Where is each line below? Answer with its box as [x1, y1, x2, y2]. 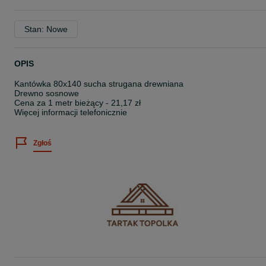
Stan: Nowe [24, 24, 68, 34]
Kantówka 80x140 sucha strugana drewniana [14, 79, 183, 88]
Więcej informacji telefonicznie [14, 107, 127, 117]
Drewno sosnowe [14, 88, 79, 98]
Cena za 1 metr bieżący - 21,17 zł [14, 98, 141, 107]
